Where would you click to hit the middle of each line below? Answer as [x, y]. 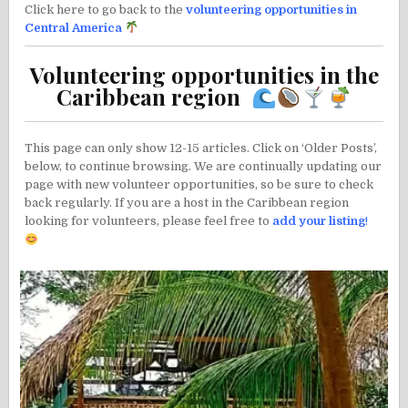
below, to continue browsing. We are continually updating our [204, 167]
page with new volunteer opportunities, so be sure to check [199, 185]
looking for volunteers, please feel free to [149, 221]
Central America [74, 27]
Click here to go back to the [106, 9]
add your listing [319, 221]
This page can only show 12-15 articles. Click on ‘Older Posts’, [201, 148]
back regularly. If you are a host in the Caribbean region [187, 203]
